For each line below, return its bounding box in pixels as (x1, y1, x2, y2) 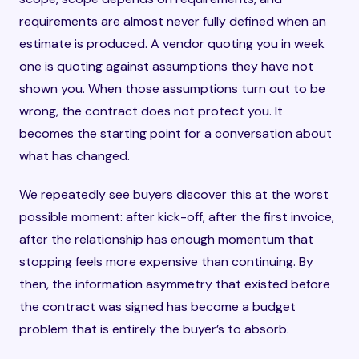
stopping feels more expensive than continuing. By (19, 253, 313, 270)
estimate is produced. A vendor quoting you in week (19, 35, 325, 52)
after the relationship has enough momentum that (19, 231, 313, 248)
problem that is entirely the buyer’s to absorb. (19, 321, 289, 337)
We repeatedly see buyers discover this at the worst (19, 186, 329, 203)
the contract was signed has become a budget (19, 298, 296, 315)
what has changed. (19, 147, 130, 164)
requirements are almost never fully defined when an (19, 13, 326, 30)
